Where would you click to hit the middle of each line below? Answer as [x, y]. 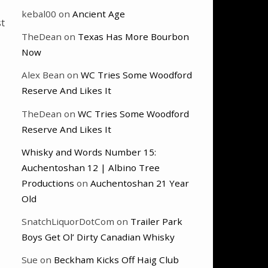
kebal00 [39, 14]
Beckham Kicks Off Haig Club [116, 260]
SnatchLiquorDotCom [68, 221]
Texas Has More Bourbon [133, 37]
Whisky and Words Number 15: [89, 152]
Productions [48, 183]
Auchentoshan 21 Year [140, 183]
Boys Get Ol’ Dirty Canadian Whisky [98, 237]
